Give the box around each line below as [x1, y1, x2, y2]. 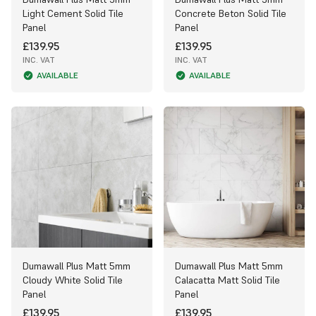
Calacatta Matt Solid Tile [175, 273, 280, 286]
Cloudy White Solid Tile [23, 273, 123, 286]
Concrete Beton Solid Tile [175, 6, 286, 20]
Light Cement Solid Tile [23, 6, 123, 20]
